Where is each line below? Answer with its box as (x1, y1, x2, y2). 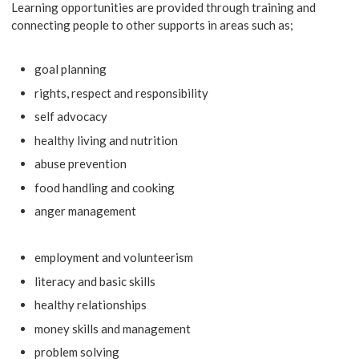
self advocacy (34, 109, 108, 124)
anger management (34, 204, 137, 219)
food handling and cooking (34, 179, 175, 195)
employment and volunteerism (34, 250, 194, 265)
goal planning (34, 62, 107, 77)
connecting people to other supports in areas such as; (11, 18, 294, 33)
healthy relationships (34, 297, 147, 313)
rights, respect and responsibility (34, 85, 209, 100)
